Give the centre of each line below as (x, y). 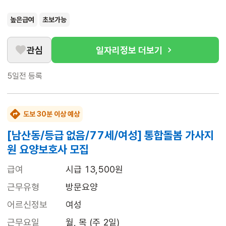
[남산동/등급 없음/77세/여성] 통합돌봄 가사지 (110, 135)
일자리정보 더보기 (129, 50)
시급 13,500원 (94, 169)
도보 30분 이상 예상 (51, 114)
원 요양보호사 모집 (48, 150)
